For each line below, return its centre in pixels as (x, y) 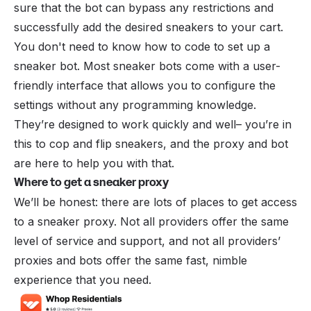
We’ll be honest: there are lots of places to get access (155, 202)
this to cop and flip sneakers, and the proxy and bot (151, 143)
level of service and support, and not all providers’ (147, 241)
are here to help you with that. (94, 163)
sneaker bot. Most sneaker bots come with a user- (147, 66)
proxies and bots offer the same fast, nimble (131, 260)
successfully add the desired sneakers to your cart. (149, 27)
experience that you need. (83, 279)
